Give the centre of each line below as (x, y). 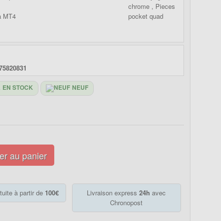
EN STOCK (18, 88)
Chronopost (127, 203)
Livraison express (113, 193)
